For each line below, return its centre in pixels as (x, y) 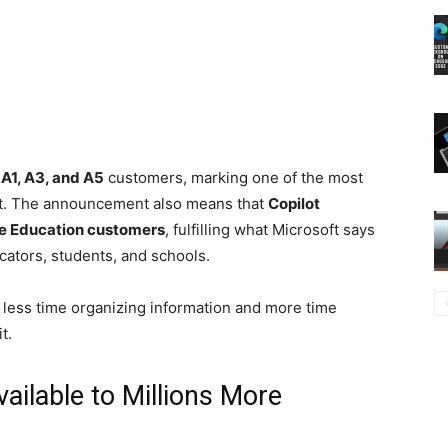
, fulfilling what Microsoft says (270, 229)
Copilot (294, 203)
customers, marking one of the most (233, 177)
